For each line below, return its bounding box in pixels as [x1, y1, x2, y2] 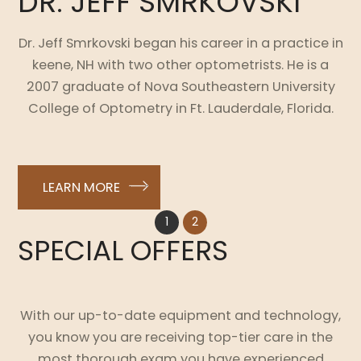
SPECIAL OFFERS [18, 230, 229, 270]
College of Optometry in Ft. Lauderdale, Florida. [27, 99, 334, 118]
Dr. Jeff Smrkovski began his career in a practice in [18, 34, 343, 53]
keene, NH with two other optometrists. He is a [32, 56, 329, 75]
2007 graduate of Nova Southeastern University [26, 77, 335, 97]
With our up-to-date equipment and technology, [20, 306, 341, 326]
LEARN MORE [43, 178, 121, 197]
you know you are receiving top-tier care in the [28, 328, 333, 347]
